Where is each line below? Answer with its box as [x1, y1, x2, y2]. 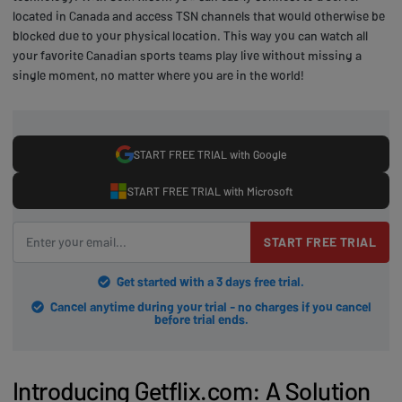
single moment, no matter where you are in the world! [13, 67, 304, 83]
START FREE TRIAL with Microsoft [127, 183, 293, 198]
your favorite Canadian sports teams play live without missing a [13, 48, 362, 64]
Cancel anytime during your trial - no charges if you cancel [49, 298, 371, 314]
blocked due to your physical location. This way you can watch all [13, 28, 368, 44]
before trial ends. [153, 310, 249, 327]
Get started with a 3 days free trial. [117, 273, 304, 289]
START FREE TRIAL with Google [134, 146, 286, 162]
